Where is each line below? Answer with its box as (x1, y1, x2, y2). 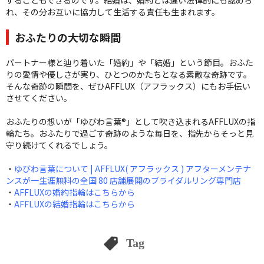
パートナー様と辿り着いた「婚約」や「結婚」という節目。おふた (6, 56, 253, 68)
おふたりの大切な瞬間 (15, 29, 121, 45)
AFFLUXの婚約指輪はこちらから (14, 186, 135, 198)
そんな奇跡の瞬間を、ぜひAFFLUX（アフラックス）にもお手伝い (6, 80, 250, 92)
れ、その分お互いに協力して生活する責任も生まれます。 (6, 5, 220, 18)
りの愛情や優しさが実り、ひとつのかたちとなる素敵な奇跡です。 (6, 68, 252, 80)
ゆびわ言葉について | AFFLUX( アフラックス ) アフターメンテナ (14, 162, 251, 174)
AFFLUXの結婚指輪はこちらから (14, 197, 135, 210)
